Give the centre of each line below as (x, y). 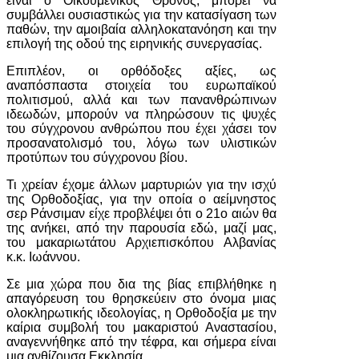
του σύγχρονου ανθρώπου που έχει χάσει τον (141, 129)
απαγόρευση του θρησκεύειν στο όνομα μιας (141, 298)
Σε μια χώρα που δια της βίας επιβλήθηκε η (141, 284)
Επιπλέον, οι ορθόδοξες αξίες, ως (141, 71)
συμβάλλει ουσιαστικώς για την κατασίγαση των (141, 15)
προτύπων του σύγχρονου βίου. (97, 157)
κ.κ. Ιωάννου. (43, 257)
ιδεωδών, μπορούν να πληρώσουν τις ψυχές (141, 114)
